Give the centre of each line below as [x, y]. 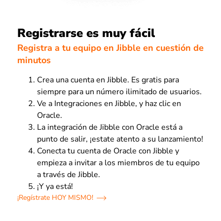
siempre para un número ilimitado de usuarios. [119, 92]
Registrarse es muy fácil [86, 33]
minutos [34, 60]
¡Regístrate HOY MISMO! [55, 198]
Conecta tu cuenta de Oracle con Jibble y [108, 151]
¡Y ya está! [55, 187]
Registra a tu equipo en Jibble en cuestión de [110, 48]
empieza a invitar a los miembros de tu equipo [118, 163]
